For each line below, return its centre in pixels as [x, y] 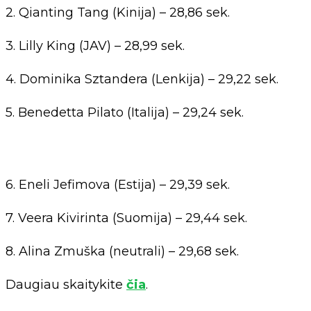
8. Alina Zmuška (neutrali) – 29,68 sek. [122, 252]
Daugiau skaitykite [66, 285]
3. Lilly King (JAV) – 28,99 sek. [95, 46]
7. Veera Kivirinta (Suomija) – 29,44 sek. [126, 218]
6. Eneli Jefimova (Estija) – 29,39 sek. [118, 185]
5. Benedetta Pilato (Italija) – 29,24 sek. [125, 113]
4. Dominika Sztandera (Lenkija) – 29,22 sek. [142, 79]
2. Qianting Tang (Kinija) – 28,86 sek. [118, 13]
